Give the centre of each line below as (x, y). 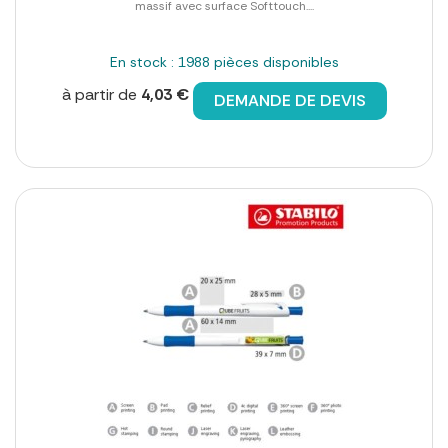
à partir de (101, 95)
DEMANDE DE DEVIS (289, 101)
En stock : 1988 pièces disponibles (224, 62)
